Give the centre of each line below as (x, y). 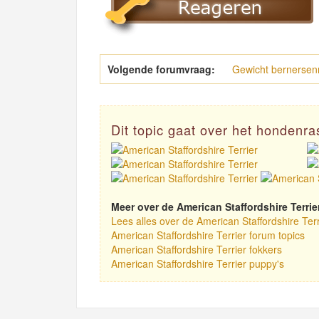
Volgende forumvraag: (161, 69)
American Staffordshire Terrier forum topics (208, 235)
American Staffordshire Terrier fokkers (197, 250)
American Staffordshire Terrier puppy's (198, 264)
